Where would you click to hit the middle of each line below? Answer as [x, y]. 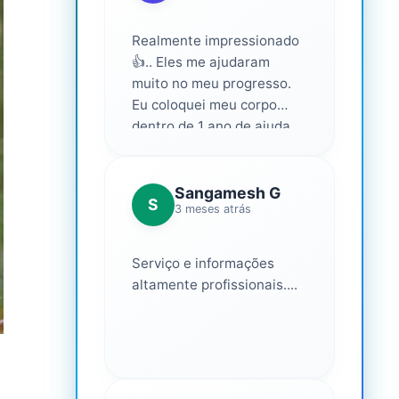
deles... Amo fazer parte [208, 148]
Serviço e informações [203, 264]
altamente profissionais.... [214, 285]
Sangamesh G [227, 193]
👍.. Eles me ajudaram [200, 62]
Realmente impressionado [215, 41]
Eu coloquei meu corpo [204, 105]
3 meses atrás [212, 209]
